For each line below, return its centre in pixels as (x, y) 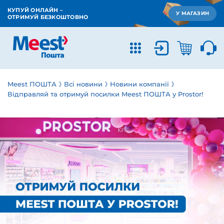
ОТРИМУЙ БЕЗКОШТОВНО (48, 17)
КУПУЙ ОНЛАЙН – (35, 10)
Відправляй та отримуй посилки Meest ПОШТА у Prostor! (105, 94)
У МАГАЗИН (192, 13)
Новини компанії (139, 84)
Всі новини (83, 84)
